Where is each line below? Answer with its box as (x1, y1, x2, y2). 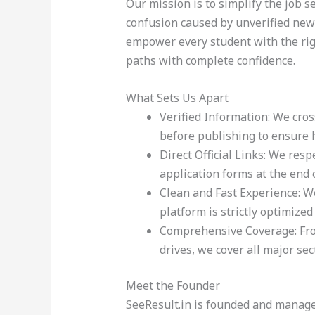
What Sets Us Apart (125, 89, 229, 105)
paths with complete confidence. (125, 53, 295, 69)
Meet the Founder (125, 277, 220, 293)
